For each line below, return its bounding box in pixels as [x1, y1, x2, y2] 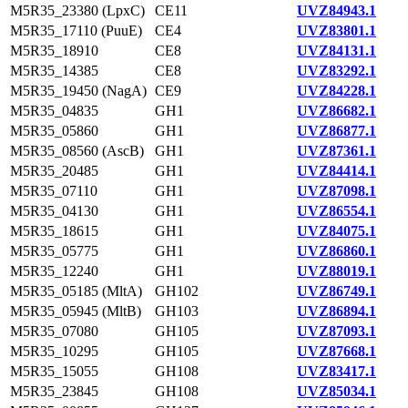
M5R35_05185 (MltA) [10, 283, 142, 299]
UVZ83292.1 [297, 63, 376, 78]
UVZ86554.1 [297, 203, 376, 219]
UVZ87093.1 [297, 323, 376, 339]
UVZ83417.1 [297, 363, 376, 379]
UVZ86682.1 [297, 103, 376, 118]
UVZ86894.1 [297, 303, 376, 319]
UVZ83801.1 [297, 23, 376, 38]
